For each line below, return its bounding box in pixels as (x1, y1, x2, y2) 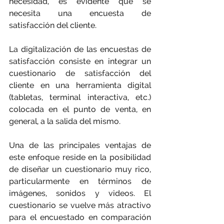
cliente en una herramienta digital (9, 80, 151, 90)
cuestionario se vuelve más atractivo (9, 200, 151, 210)
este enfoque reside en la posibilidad (9, 152, 151, 162)
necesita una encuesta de (9, 8, 151, 18)
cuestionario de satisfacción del (9, 68, 151, 78)
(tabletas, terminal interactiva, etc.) (9, 92, 151, 102)
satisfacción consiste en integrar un (9, 56, 151, 66)
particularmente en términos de (9, 176, 151, 186)
